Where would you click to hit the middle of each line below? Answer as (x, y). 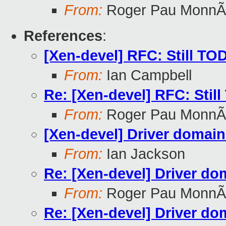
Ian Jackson (144, 154)
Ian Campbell (147, 75)
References (63, 36)
